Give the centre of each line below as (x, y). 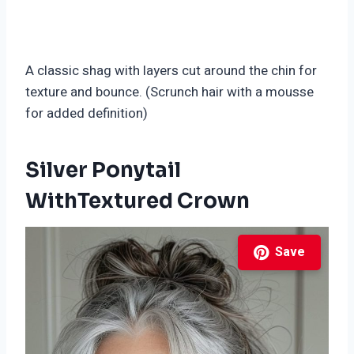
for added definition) (87, 114)
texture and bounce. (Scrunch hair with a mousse (169, 92)
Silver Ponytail (103, 171)
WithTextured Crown (137, 201)
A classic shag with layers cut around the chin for (171, 71)
